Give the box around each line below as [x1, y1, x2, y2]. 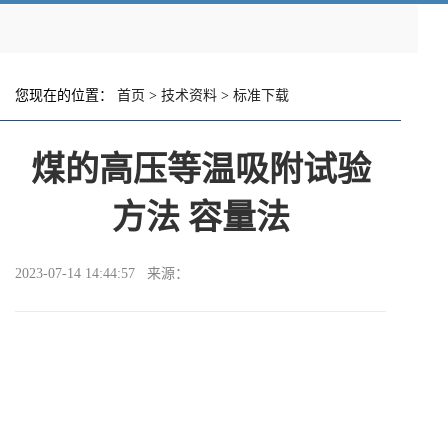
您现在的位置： [15, 88, 117, 103]
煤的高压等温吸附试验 [30, 148, 371, 189]
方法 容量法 [111, 196, 290, 237]
